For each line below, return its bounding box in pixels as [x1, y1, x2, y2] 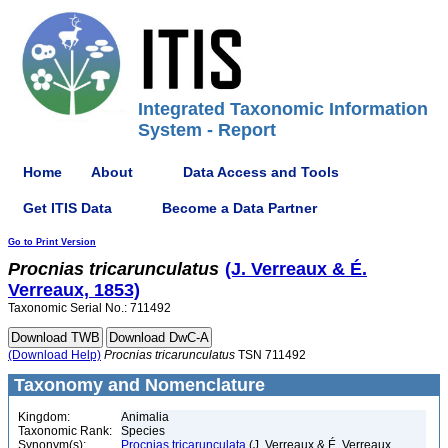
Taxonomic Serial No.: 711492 [8, 301, 171, 315]
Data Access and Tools [183, 163, 339, 180]
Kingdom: [18, 410, 70, 424]
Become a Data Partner [162, 199, 317, 216]
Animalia [121, 410, 169, 424]
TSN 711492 [235, 348, 306, 362]
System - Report [138, 120, 276, 140]
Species [121, 424, 165, 438]
